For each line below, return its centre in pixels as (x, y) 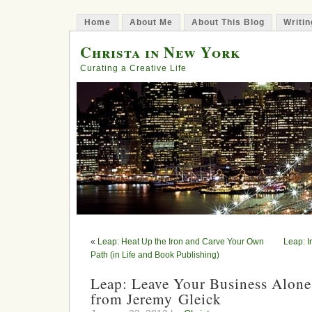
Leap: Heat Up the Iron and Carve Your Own (181, 242)
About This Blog (228, 22)
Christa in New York (160, 52)
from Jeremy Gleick (156, 299)
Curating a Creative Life (133, 68)
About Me (151, 22)
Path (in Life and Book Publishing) (155, 255)
